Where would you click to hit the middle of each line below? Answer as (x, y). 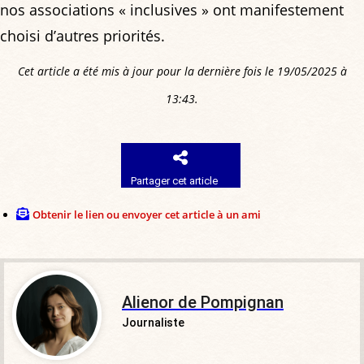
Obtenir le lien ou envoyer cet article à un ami (147, 214)
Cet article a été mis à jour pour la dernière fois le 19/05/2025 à (182, 71)
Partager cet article (175, 180)
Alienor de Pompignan (203, 302)
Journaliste (153, 322)
